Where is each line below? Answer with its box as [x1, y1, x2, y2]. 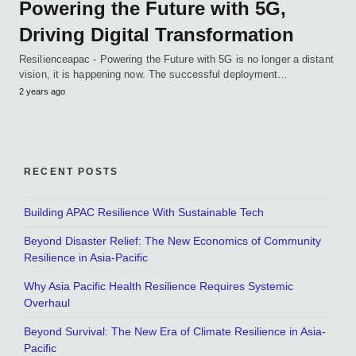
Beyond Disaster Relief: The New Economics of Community [24, 234, 321, 247]
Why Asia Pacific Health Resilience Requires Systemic [24, 279, 293, 292]
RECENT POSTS [24, 165, 119, 177]
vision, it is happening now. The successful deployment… [19, 68, 288, 80]
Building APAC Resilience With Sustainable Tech [24, 205, 264, 219]
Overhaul [24, 296, 70, 309]
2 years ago [19, 86, 65, 96]
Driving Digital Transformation [19, 23, 294, 45]
